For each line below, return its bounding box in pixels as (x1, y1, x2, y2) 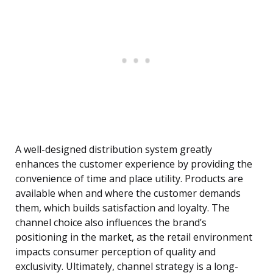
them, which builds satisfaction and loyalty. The (15, 201, 230, 215)
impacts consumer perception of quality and (15, 245, 216, 259)
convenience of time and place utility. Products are (15, 172, 243, 186)
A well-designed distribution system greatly (15, 143, 212, 157)
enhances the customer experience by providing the (15, 157, 252, 171)
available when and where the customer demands (15, 186, 241, 200)
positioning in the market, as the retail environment (15, 230, 252, 244)
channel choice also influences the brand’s (15, 216, 207, 230)
